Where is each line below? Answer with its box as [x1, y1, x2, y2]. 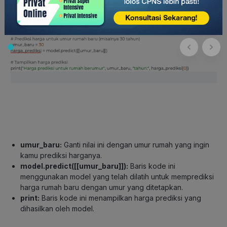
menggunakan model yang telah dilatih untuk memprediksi [20, 172, 214, 181]
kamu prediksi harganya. [20, 151, 102, 160]
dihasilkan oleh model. [20, 204, 94, 213]
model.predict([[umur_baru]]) [20, 162, 126, 171]
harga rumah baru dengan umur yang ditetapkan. [20, 183, 183, 192]
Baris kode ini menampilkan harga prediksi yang [40, 194, 201, 203]
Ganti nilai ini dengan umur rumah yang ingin [62, 140, 209, 149]
